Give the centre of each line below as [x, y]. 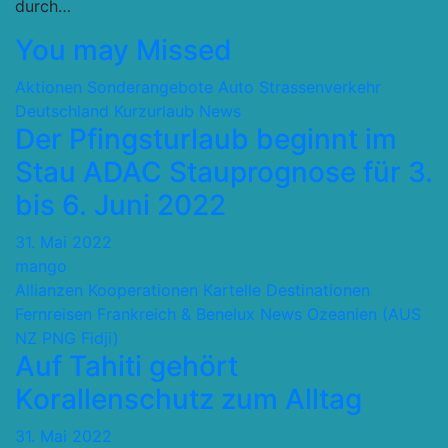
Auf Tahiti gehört [126, 366]
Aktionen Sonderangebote [114, 87]
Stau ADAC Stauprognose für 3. [224, 172]
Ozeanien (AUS [364, 314]
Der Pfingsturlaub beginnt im [206, 139]
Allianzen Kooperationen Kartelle [138, 290]
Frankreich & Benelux [176, 314]
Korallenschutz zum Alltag [188, 399]
